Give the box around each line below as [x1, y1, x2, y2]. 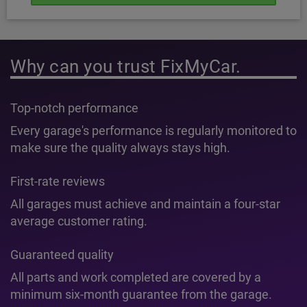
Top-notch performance [10, 101, 138, 115]
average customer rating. [10, 214, 147, 228]
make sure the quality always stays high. [10, 140, 230, 155]
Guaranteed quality [10, 247, 114, 262]
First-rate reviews [10, 174, 105, 188]
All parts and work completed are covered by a [10, 270, 261, 284]
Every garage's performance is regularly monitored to [10, 123, 297, 138]
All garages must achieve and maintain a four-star [10, 197, 280, 211]
